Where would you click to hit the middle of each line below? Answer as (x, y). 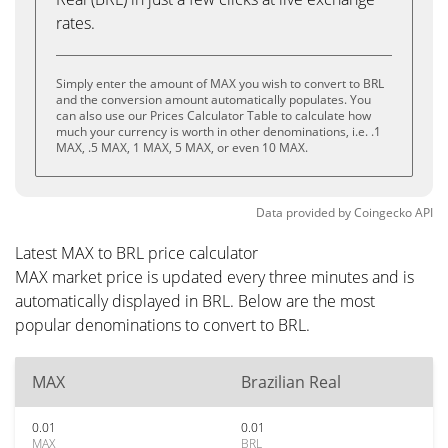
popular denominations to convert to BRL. (162, 325)
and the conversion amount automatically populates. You (213, 99)
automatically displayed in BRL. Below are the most (195, 301)
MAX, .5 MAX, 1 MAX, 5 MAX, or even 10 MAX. (182, 147)
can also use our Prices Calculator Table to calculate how (213, 115)
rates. (75, 23)
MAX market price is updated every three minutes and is (214, 277)
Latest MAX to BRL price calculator (136, 253)
